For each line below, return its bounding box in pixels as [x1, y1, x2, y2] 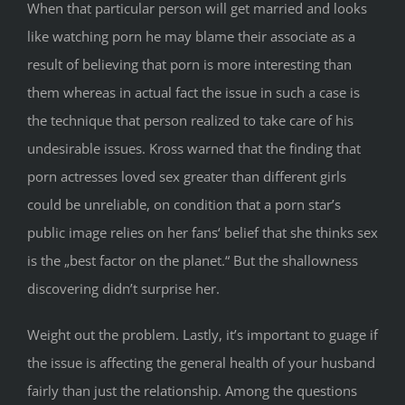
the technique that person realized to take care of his [27, 111, 353, 130]
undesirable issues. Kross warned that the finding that [27, 139, 361, 158]
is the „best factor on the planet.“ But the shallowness [27, 251, 358, 270]
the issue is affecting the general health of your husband [27, 353, 375, 372]
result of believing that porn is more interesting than [27, 55, 352, 74]
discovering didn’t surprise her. [27, 279, 220, 298]
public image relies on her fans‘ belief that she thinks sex [27, 223, 378, 242]
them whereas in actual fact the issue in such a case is [27, 83, 360, 102]
